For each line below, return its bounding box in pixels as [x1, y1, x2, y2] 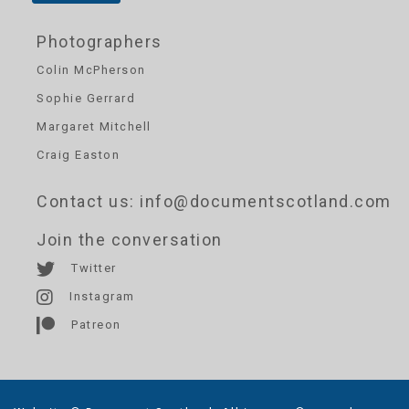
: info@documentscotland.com [130, 191, 392, 211]
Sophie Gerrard [37, 90, 135, 105]
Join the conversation [37, 229, 223, 249]
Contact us [37, 191, 130, 211]
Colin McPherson [37, 62, 146, 77]
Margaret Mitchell [37, 119, 152, 133]
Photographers [37, 31, 163, 51]
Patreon [67, 317, 121, 331]
